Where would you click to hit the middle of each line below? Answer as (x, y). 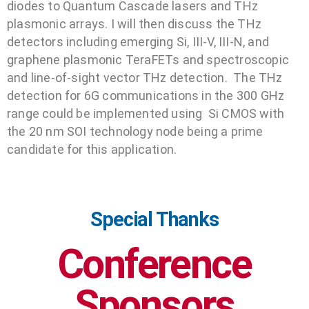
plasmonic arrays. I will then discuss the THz (134, 23)
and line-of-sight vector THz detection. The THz (145, 77)
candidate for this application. (92, 149)
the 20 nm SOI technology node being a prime (135, 131)
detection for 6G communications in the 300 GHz (146, 95)
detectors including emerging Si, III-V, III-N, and (138, 41)
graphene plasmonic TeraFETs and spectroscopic (148, 59)
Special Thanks (154, 219)
